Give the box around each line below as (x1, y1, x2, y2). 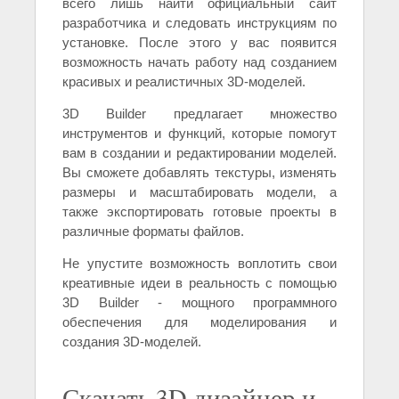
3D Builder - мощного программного (62, 295, 337, 311)
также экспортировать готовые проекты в (62, 204, 337, 220)
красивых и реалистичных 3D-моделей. (62, 74, 305, 90)
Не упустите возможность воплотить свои (62, 256, 337, 272)
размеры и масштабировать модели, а (62, 184, 337, 200)
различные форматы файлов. (62, 224, 244, 240)
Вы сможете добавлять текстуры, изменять (62, 165, 337, 181)
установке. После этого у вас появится (62, 35, 337, 51)
